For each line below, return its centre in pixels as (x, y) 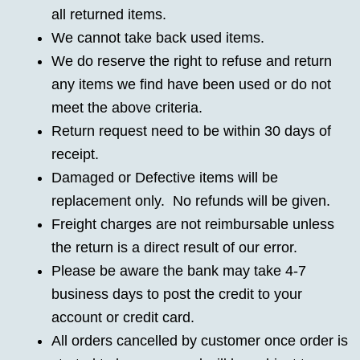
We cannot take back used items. (158, 37)
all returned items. (109, 14)
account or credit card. (125, 317)
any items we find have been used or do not (191, 84)
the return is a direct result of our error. (174, 247)
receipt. (75, 154)
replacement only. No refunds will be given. (191, 200)
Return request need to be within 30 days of (191, 131)
